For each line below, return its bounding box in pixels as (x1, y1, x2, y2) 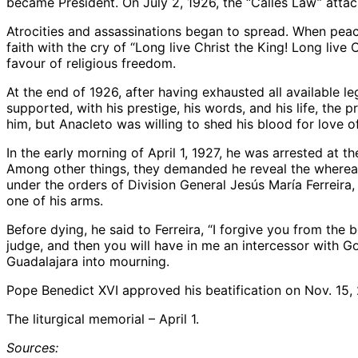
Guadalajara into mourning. (6, 253, 169, 269)
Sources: (6, 339, 58, 356)
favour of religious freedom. (6, 54, 176, 71)
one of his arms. (6, 192, 103, 209)
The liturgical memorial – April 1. (6, 310, 199, 327)
